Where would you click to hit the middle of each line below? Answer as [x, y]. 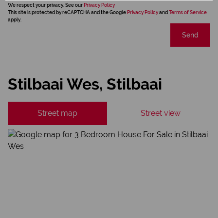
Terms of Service [188, 12]
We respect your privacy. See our [46, 5]
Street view [161, 113]
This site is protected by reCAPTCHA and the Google [67, 12]
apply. [15, 20]
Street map [57, 113]
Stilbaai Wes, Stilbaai [85, 84]
